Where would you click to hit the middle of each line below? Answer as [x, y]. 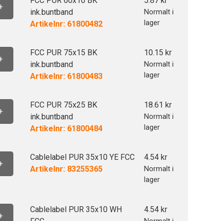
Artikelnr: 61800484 [66, 129]
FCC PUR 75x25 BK [63, 105]
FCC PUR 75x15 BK [63, 53]
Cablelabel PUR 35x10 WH [76, 209]
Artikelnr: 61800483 [66, 76]
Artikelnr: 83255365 [66, 169]
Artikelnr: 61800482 [66, 24]
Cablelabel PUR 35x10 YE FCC [82, 157]
